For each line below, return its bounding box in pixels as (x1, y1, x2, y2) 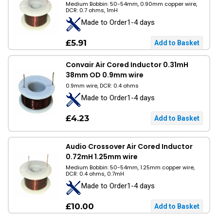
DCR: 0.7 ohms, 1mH (66, 6, 118, 14)
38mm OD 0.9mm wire (66, 70, 144, 80)
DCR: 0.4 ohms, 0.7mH (66, 170, 124, 178)
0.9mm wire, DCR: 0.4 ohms (66, 82, 139, 90)
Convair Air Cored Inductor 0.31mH (66, 60, 188, 70)
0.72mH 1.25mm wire (66, 152, 138, 162)
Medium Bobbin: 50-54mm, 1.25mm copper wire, (66, 163, 195, 171)
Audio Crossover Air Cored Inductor (66, 142, 193, 151)
